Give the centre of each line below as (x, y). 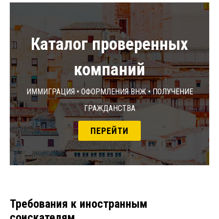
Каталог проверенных (109, 44)
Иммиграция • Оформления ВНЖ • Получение (109, 91)
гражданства (109, 108)
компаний (109, 70)
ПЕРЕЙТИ (109, 131)
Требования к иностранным (79, 204)
